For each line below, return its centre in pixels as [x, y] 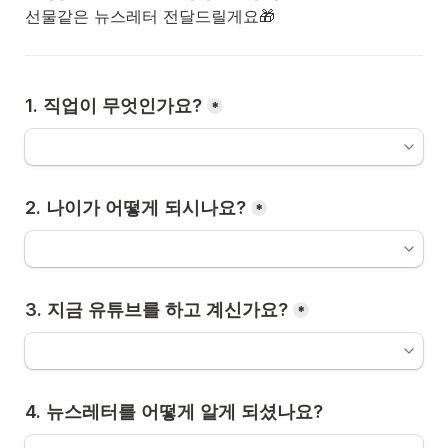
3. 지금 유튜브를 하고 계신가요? [156, 309]
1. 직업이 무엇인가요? [113, 105]
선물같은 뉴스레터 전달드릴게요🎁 [150, 16]
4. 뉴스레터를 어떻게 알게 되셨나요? [174, 411]
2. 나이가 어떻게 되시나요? [135, 207]
